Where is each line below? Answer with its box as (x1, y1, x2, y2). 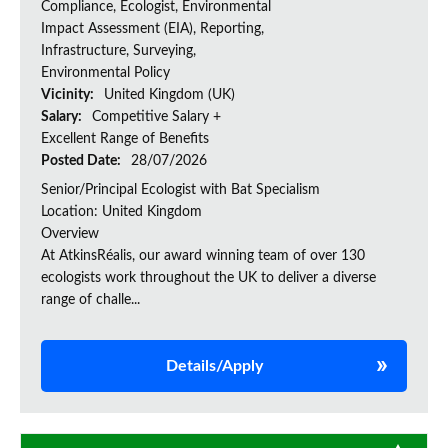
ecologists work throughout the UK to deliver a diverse (41, 271, 376, 286)
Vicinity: (41, 88, 97, 103)
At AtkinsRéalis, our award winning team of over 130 (41, 249, 365, 264)
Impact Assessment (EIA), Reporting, (41, 22, 264, 37)
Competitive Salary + (92, 110, 221, 125)
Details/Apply (165, 358, 263, 375)
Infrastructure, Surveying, (41, 44, 196, 59)
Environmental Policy (41, 66, 170, 81)
